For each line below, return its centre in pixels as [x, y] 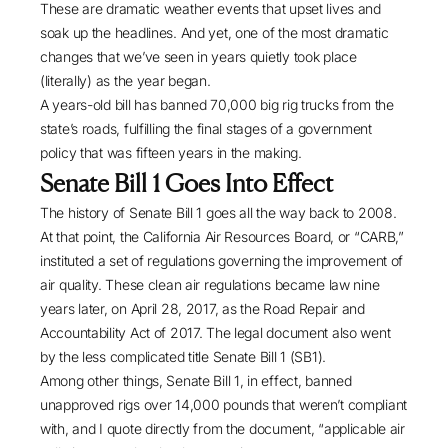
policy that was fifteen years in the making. [171, 153]
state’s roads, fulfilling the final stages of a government [206, 129]
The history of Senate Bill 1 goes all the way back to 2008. [218, 213]
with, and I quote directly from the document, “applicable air [222, 429]
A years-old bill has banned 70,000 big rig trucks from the [217, 105]
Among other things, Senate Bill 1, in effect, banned [196, 381]
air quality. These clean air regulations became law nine [210, 285]
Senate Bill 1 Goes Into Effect [186, 183]
